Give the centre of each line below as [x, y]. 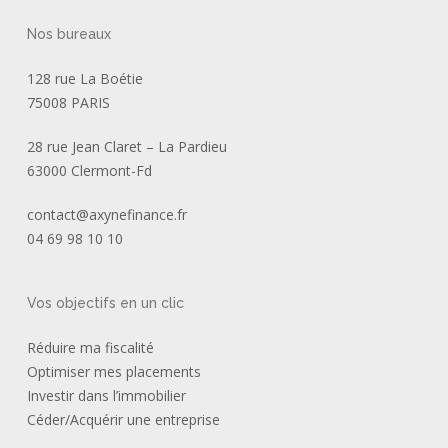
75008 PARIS [68, 103]
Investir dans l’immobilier [106, 396]
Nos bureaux [68, 34]
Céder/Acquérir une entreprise [123, 420]
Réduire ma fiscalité [90, 348]
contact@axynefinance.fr [106, 215]
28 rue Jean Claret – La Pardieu [126, 147]
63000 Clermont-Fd [89, 171]
